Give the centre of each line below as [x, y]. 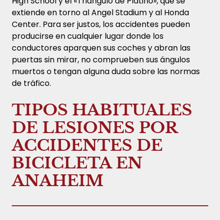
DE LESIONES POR [95, 127]
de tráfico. [31, 83]
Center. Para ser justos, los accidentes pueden [101, 24]
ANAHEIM [58, 180]
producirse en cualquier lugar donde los [88, 36]
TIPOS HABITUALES [102, 110]
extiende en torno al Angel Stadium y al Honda [100, 12]
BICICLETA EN [77, 163]
